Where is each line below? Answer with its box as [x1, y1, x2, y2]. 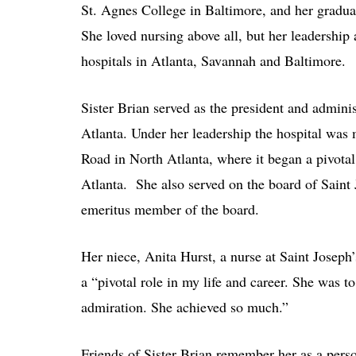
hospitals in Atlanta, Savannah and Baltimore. [81, 50, 346, 70]
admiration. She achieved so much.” [81, 296, 288, 316]
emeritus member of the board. [81, 199, 259, 219]
